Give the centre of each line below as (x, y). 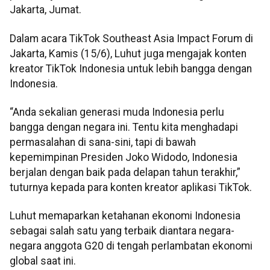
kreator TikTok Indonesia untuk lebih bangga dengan (131, 68)
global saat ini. (43, 261)
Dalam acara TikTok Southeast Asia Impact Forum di (131, 38)
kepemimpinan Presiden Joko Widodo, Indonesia (124, 157)
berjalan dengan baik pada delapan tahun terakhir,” (125, 172)
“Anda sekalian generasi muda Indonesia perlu (117, 112)
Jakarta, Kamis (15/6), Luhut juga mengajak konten (128, 53)
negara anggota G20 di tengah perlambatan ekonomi (131, 246)
